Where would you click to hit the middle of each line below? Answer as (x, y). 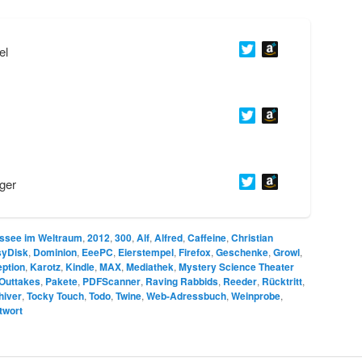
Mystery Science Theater (236, 266)
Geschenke (242, 252)
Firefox (195, 252)
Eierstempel (146, 252)
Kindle (80, 266)
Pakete (61, 281)
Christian (252, 237)
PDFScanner (112, 281)
